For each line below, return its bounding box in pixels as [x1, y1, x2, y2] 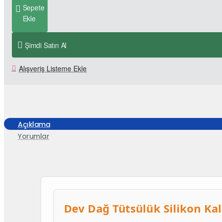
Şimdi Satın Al [25, 40, 67, 50]
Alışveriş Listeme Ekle [19, 63, 87, 73]
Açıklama [18, 119, 50, 129]
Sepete [22, 2, 45, 13]
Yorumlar [18, 131, 49, 141]
